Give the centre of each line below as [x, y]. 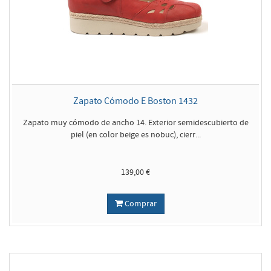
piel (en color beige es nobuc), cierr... [135, 135]
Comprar [139, 204]
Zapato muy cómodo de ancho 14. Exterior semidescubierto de [135, 123]
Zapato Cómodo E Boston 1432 [135, 101]
